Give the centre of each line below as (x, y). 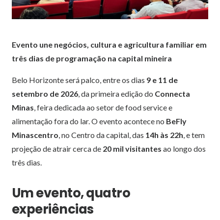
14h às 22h (164, 135)
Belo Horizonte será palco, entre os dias (79, 80)
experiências (53, 209)
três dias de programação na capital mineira (92, 58)
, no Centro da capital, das (102, 135)
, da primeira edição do (116, 93)
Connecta (172, 93)
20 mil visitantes (132, 148)
